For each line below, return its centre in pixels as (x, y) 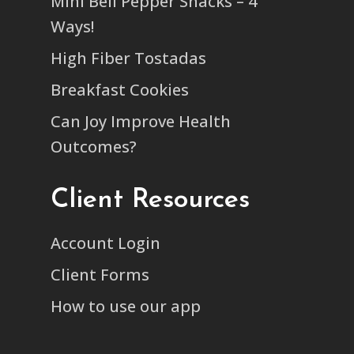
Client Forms (100, 274)
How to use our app (126, 306)
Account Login (105, 243)
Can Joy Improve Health (141, 121)
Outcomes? (94, 146)
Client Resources (150, 200)
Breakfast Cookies (120, 89)
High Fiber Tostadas (128, 58)
